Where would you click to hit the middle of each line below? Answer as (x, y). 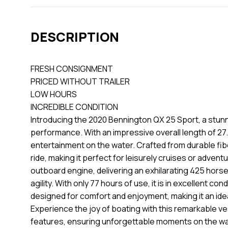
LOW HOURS (54, 94)
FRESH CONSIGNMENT (72, 69)
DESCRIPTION (75, 37)
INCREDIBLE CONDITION (74, 107)
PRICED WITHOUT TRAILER (81, 82)
